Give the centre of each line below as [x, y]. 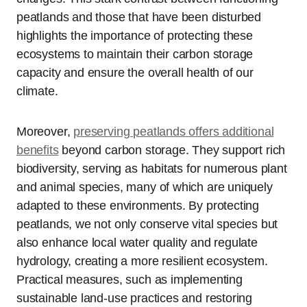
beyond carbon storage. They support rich [172, 150]
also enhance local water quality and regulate [137, 242]
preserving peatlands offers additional [174, 131]
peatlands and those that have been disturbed [139, 17]
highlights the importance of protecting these [135, 35]
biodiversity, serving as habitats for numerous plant [152, 168]
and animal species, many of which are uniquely [145, 187]
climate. [37, 91]
